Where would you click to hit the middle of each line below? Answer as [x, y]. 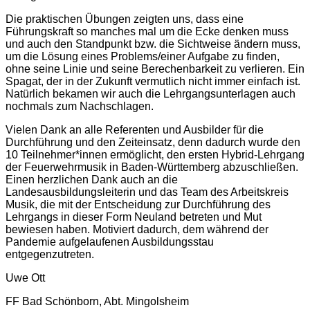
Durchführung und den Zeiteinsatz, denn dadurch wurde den [153, 142]
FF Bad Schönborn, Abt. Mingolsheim [97, 301]
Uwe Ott [25, 277]
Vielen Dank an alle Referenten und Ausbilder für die [135, 129]
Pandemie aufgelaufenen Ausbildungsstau [110, 241]
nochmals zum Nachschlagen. [80, 106]
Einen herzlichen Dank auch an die [92, 179]
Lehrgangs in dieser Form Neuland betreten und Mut [134, 217]
